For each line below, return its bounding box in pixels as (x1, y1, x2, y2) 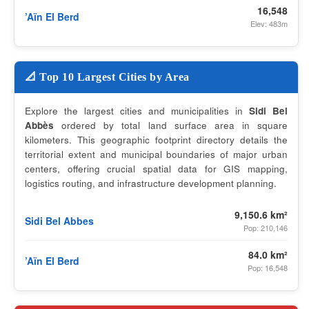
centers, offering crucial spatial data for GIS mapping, (25, 162, 288, 175)
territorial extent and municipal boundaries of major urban (25, 148, 288, 161)
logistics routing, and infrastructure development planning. (25, 177, 277, 190)
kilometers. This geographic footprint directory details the (25, 133, 288, 146)
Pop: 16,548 (248, 262, 288, 273)
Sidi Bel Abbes (25, 213, 94, 228)
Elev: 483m (250, 18, 288, 29)
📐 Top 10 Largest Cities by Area (25, 71, 190, 83)
